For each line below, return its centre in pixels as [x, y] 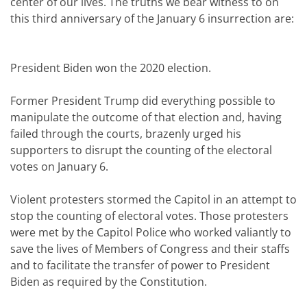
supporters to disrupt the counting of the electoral [141, 150]
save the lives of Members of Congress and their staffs [150, 249]
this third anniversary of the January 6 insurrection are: [152, 19]
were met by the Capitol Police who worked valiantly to [151, 232]
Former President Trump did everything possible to [143, 101]
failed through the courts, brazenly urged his [126, 134]
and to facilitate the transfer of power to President [140, 265]
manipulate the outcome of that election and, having [146, 117]
